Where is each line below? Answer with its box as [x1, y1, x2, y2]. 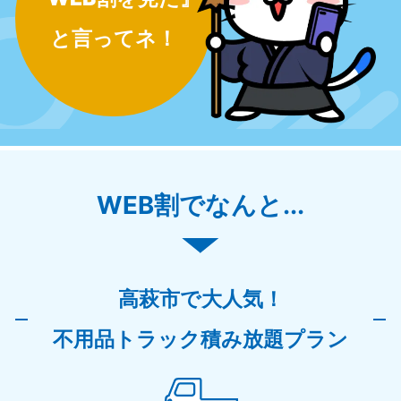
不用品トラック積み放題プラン [53, 327, 348, 353]
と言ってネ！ [49, 25, 177, 51]
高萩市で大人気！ [117, 286, 284, 312]
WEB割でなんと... [97, 189, 304, 220]
